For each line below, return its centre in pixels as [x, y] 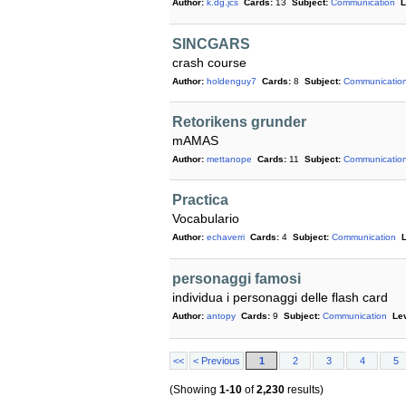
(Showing [194, 389]
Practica [200, 200]
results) [304, 389]
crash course [209, 63]
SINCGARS [211, 44]
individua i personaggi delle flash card [280, 298]
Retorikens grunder [239, 122]
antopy [221, 316]
